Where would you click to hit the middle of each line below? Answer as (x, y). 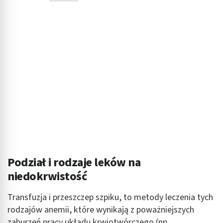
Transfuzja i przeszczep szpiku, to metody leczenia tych (110, 197)
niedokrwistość (47, 176)
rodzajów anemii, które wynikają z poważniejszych (101, 210)
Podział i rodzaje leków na (74, 162)
